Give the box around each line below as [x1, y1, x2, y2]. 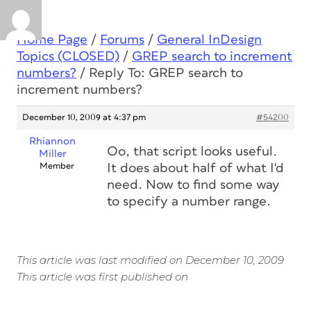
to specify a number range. [107, 195, 271, 208]
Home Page [17, 33, 87, 47]
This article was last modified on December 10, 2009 [17, 253, 284, 267]
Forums [100, 33, 144, 47]
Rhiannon [29, 136, 76, 146]
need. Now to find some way [107, 178, 280, 192]
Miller [38, 149, 67, 159]
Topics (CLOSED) [17, 50, 119, 63]
